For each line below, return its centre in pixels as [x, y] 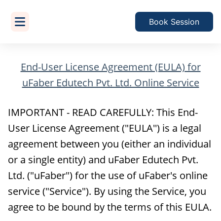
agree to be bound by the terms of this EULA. [110, 207]
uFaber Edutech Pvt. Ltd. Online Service [110, 83]
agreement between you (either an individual [110, 144]
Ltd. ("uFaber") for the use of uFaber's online [108, 175]
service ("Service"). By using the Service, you [107, 191]
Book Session [174, 21]
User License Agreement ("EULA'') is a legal [105, 128]
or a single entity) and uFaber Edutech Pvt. [103, 160]
